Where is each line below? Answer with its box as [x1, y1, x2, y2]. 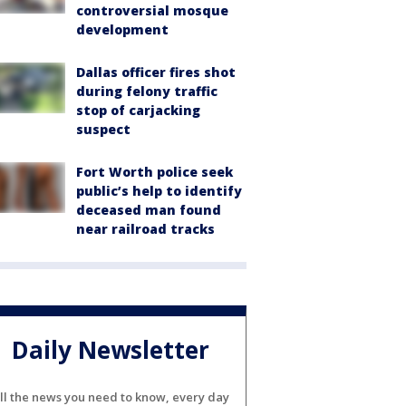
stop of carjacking [76, 101, 200, 119]
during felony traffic [76, 82, 217, 100]
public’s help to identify [76, 182, 242, 199]
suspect [76, 121, 130, 138]
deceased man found [76, 201, 221, 218]
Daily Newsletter [12, 333, 209, 367]
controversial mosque [76, 2, 228, 19]
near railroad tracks [76, 220, 215, 237]
